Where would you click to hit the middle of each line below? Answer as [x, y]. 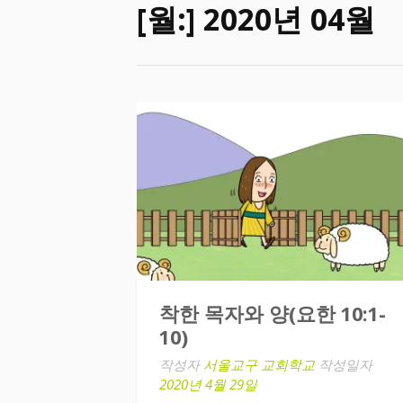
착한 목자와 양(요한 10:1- [273, 315]
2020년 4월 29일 [208, 385]
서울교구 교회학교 [259, 365]
